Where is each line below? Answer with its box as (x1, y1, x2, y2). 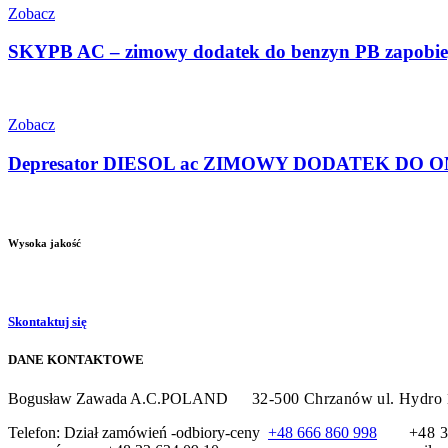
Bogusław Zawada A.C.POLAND (8, 390, 252, 408)
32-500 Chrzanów (252, 390, 378, 408)
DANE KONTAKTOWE (8, 351, 144, 367)
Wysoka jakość (8, 236, 81, 249)
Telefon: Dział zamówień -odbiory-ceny (8, 424, 268, 442)
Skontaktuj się (8, 313, 87, 329)
